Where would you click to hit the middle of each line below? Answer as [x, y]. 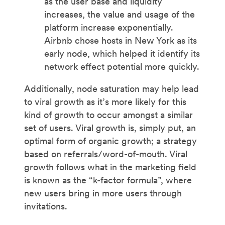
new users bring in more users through [103, 193]
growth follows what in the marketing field [110, 167]
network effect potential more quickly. [122, 66]
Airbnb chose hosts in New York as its [121, 40]
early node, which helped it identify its [122, 53]
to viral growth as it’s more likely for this [105, 101]
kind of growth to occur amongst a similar [108, 115]
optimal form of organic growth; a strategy [110, 141]
